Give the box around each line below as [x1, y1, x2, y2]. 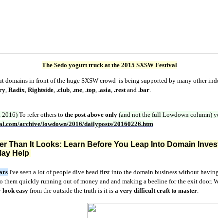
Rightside [27, 86, 54, 93]
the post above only [64, 111, 117, 118]
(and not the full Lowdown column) [118, 111, 214, 118]
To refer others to [18, 111, 63, 118]
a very [114, 187, 132, 194]
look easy [2, 187, 28, 194]
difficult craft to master [133, 187, 197, 194]
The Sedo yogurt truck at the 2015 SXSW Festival [41, 61, 177, 69]
